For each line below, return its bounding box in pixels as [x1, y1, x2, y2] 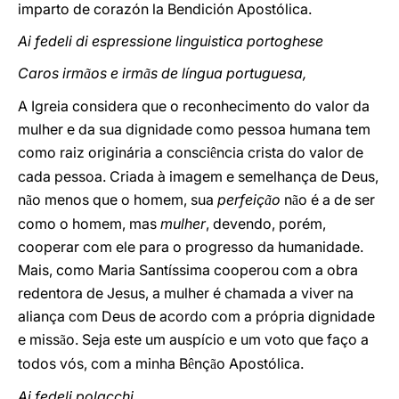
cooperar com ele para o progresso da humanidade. [18, 238, 363, 256]
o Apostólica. [216, 354, 304, 372]
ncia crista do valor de [216, 143, 363, 161]
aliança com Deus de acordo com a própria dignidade [18, 307, 375, 325]
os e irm [91, 64, 143, 82]
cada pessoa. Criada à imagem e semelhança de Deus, [18, 167, 379, 185]
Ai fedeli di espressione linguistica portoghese [18, 32, 323, 50]
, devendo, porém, [206, 215, 326, 232]
